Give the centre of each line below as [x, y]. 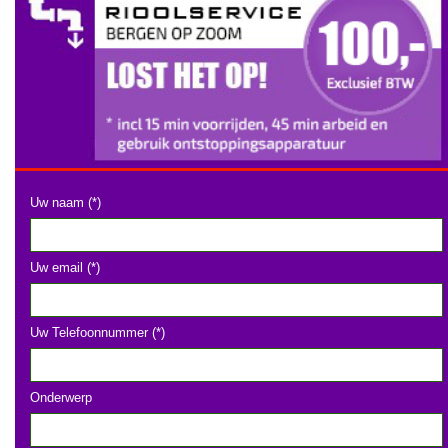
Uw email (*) [65, 267]
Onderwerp [61, 397]
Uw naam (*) [65, 202]
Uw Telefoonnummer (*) [97, 332]
